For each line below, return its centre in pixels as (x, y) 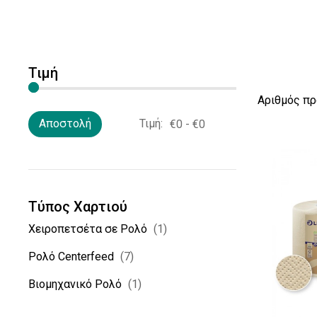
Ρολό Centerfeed (71, 257)
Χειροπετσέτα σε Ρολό (88, 229)
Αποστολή (65, 123)
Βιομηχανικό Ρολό (75, 284)
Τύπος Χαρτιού (78, 207)
